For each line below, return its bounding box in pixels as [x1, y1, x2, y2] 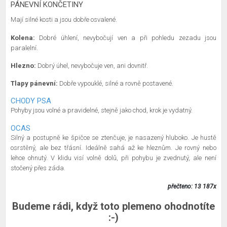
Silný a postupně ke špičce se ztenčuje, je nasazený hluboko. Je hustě [11, 134, 216, 141]
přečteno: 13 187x [168, 183, 216, 190]
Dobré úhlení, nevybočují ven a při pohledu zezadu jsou [39, 34, 217, 42]
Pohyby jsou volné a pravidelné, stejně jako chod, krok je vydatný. [11, 106, 194, 114]
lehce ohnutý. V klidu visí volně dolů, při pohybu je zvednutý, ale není [11, 154, 216, 162]
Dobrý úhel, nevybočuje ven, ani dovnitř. [37, 62, 149, 69]
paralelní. [11, 44, 40, 52]
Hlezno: [11, 62, 36, 69]
